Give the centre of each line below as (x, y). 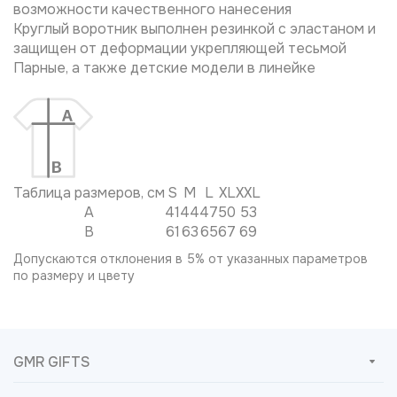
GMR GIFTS (52, 362)
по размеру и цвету (74, 275)
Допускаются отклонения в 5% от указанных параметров (191, 258)
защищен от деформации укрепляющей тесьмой (180, 48)
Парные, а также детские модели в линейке (164, 67)
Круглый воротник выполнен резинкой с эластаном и (195, 28)
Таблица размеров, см (89, 192)
